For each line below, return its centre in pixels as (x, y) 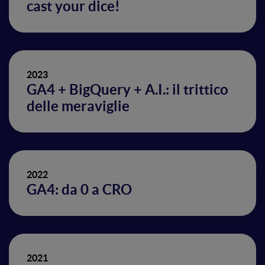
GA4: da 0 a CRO (79, 190)
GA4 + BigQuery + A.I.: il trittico (127, 90)
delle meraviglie (78, 106)
